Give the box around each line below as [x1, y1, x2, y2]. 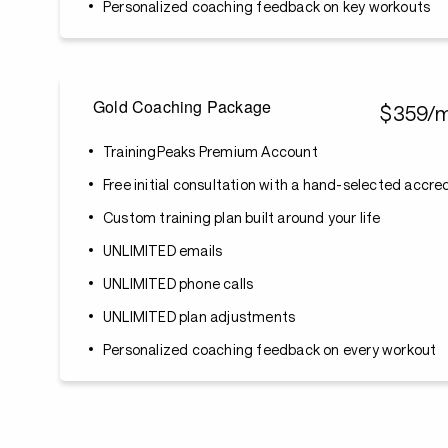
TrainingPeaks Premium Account [103, 143, 318, 160]
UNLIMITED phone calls [103, 275, 254, 292]
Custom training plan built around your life [103, 209, 381, 226]
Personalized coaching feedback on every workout [103, 341, 437, 358]
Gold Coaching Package [93, 95, 272, 118]
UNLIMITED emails [103, 242, 223, 259]
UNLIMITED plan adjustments [103, 308, 296, 325]
